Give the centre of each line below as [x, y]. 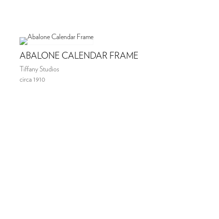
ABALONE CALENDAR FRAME [79, 56]
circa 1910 [32, 79]
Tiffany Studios [39, 69]
